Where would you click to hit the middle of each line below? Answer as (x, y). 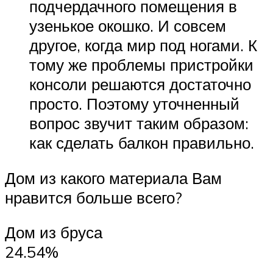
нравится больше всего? (94, 197)
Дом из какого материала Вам (113, 178)
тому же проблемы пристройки (141, 64)
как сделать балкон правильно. (142, 142)
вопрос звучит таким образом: (139, 123)
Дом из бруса (54, 232)
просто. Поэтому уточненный (134, 103)
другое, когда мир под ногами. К (143, 45)
